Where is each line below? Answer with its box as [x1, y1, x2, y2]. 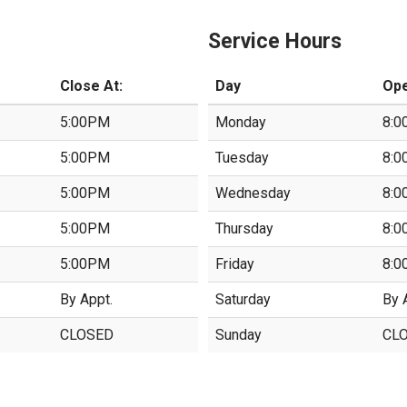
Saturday [214, 291, 271, 309]
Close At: [60, 77, 124, 95]
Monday [214, 114, 266, 132]
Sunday [214, 326, 262, 344]
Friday [214, 255, 254, 273]
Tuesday [214, 149, 269, 167]
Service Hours [207, 29, 342, 55]
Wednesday [214, 184, 291, 203]
